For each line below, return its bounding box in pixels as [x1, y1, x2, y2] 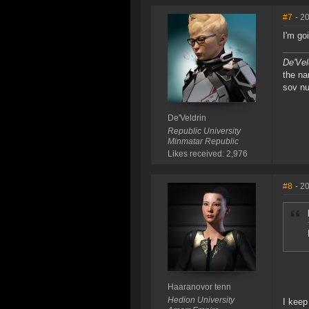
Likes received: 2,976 [167, 149, 248, 159]
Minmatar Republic [167, 137, 239, 147]
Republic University [167, 126, 241, 137]
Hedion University [167, 295, 235, 306]
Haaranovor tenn [167, 282, 231, 292]
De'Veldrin [167, 113, 206, 123]
